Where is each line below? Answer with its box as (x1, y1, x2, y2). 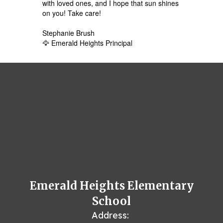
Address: (92, 209, 129, 221)
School (92, 194, 131, 208)
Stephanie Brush (42, 27, 95, 38)
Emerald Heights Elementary (29, 178, 194, 193)
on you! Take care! (42, 7, 101, 18)
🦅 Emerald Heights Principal (42, 37, 134, 48)
